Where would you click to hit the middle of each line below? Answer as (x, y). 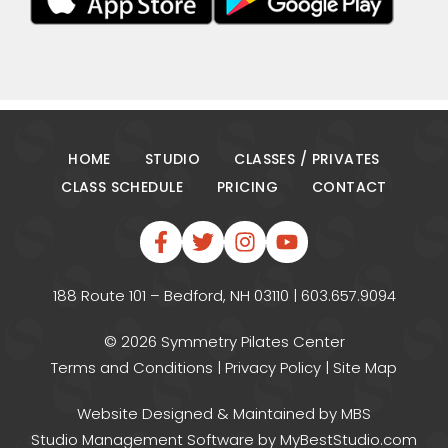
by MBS (343, 413)
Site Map (365, 367)
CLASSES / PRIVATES (307, 158)
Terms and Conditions (132, 367)
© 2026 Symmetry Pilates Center (224, 341)
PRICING (247, 186)
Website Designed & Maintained (196, 413)
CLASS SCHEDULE (122, 186)
